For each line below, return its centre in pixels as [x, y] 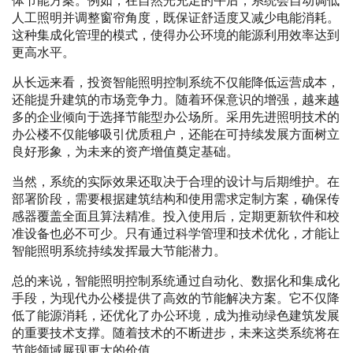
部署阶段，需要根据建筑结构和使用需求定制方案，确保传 [176, 199]
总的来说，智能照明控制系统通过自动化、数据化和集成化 [176, 281]
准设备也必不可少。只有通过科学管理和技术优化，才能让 [176, 234]
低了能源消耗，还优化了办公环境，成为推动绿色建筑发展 [176, 316]
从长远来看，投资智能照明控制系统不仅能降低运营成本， [176, 83]
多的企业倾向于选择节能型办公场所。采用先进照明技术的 [176, 117]
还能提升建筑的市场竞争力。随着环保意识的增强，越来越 [176, 100]
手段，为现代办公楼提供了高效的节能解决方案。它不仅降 [176, 299]
